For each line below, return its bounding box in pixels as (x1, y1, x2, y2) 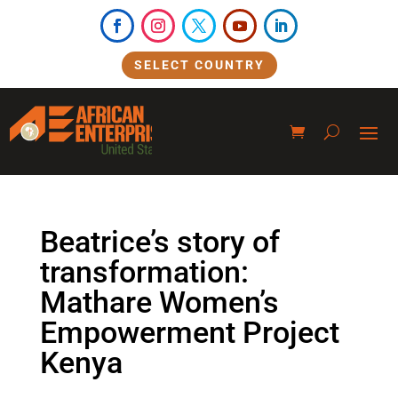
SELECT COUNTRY (133, 58, 265, 73)
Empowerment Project (39, 314, 339, 351)
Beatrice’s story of (39, 224, 280, 260)
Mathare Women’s (39, 284, 279, 321)
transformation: (39, 254, 249, 291)
